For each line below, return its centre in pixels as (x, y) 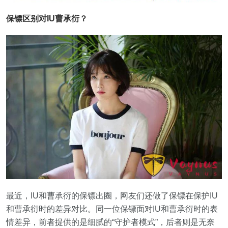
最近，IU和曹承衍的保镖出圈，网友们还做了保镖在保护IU (112, 195)
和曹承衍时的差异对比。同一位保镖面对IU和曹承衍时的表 (112, 209)
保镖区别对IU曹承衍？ (47, 18)
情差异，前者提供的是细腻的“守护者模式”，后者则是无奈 (110, 222)
